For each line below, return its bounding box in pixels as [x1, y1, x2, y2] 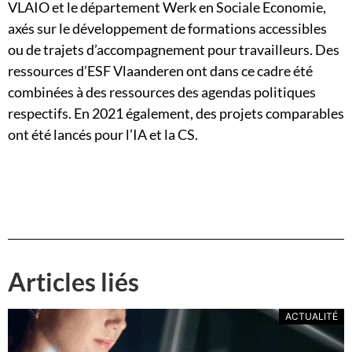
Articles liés [8, 266, 139, 298]
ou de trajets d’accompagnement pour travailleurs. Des [8, 40, 339, 58]
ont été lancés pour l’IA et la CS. [8, 125, 198, 143]
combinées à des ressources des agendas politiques [8, 82, 316, 101]
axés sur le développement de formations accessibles [8, 19, 327, 37]
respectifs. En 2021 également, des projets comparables [8, 104, 344, 122]
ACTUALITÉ [285, 310, 338, 323]
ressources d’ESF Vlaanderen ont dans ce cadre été [8, 61, 313, 79]
